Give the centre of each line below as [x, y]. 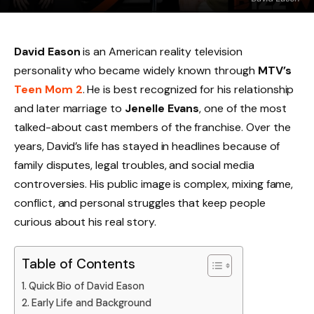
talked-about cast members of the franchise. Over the [152, 127]
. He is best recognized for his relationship [188, 89]
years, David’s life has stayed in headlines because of [147, 146]
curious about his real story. [85, 222]
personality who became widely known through [136, 70]
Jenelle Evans [162, 108]
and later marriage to [69, 108]
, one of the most [243, 108]
